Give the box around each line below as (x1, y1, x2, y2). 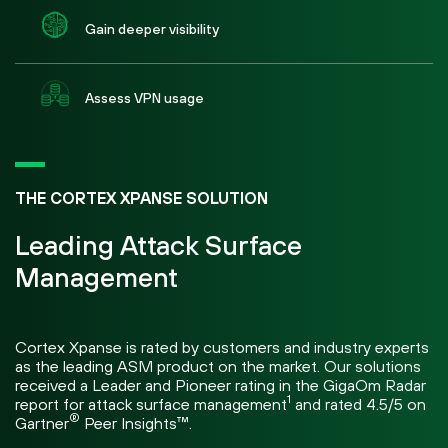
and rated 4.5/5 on (291, 394, 426, 413)
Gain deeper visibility (85, 20, 219, 37)
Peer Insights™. (80, 413, 192, 432)
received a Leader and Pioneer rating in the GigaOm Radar (15, 375, 426, 394)
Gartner (15, 413, 69, 432)
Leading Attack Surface (15, 228, 302, 261)
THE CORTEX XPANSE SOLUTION (15, 188, 268, 207)
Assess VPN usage (85, 89, 204, 106)
